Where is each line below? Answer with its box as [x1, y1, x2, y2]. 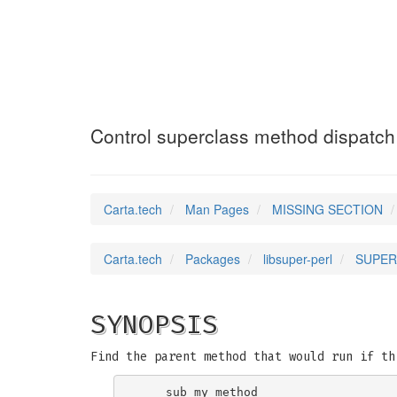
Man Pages [185, 200, 249, 218]
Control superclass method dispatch [90, 122, 395, 149]
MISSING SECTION [272, 200, 383, 218]
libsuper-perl [263, 250, 332, 268]
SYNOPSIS [90, 308, 218, 340]
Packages [185, 250, 240, 268]
